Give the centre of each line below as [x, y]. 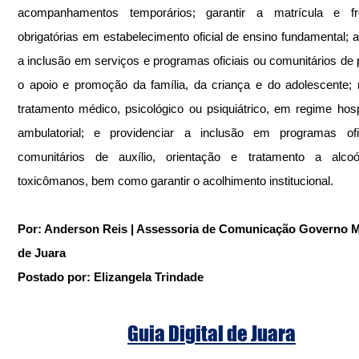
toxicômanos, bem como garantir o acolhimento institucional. [175, 180]
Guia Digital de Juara [212, 333]
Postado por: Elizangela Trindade [111, 276]
